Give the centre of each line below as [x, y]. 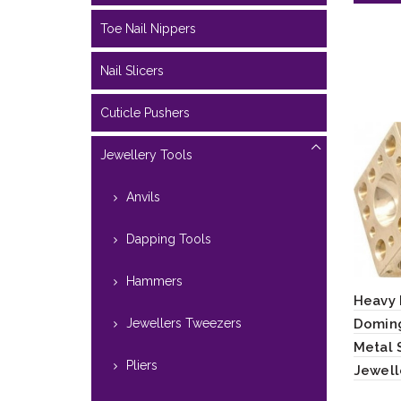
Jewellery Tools [146, 155]
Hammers [154, 281]
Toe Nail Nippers [148, 29]
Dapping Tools [169, 239]
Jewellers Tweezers [184, 323]
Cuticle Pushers [145, 113]
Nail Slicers [132, 71]
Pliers [142, 365]
